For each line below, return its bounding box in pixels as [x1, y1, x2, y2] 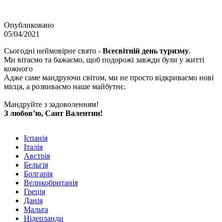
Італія [24, 142, 43, 151]
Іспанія [24, 133, 48, 142]
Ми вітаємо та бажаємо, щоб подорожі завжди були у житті [4, 55, 204, 64]
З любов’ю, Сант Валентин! [4, 109, 103, 117]
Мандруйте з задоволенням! [4, 100, 99, 109]
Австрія [24, 151, 50, 160]
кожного [4, 64, 33, 73]
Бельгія [24, 160, 48, 169]
